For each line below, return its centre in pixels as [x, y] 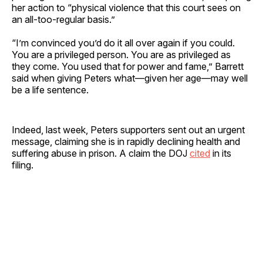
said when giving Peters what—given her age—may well [130, 78]
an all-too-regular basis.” [63, 19]
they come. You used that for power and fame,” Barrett [128, 66]
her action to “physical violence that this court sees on [126, 7]
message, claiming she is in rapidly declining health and [126, 141]
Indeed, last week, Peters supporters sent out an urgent [128, 129]
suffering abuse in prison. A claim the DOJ [101, 153]
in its [221, 153]
